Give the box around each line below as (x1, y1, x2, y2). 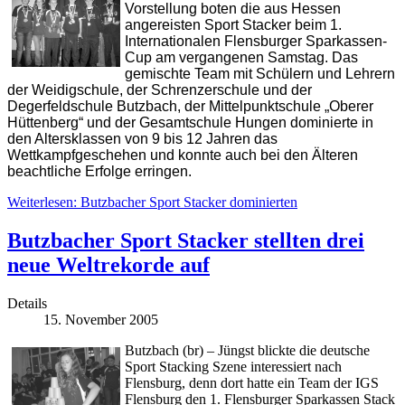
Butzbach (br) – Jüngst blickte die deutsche (125, 343, 370, 359)
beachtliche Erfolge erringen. (7, 164, 192, 180)
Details (7, 296, 47, 312)
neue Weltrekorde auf (7, 253, 210, 278)
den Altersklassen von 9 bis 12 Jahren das (7, 131, 278, 147)
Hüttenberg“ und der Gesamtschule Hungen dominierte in (7, 115, 373, 131)
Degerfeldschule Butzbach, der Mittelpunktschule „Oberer (7, 99, 373, 115)
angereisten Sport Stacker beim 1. (125, 17, 342, 33)
